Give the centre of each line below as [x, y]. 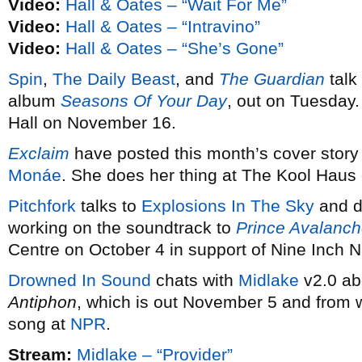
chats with [195, 280]
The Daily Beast [114, 79]
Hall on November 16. [92, 122]
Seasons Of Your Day [144, 101]
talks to [109, 206]
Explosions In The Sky [228, 206]
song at [39, 324]
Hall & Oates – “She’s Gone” [175, 48]
